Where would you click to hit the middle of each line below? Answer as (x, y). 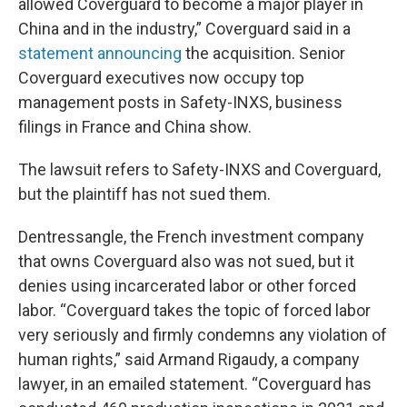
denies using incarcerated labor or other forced (187, 286)
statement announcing (100, 53)
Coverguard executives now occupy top (161, 78)
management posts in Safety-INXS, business (180, 102)
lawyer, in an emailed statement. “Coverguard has (195, 384)
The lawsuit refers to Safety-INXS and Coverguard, (199, 169)
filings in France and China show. (135, 127)
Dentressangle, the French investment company (191, 237)
